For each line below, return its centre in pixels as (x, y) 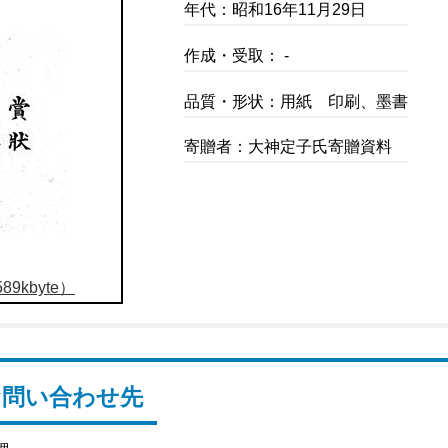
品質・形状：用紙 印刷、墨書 (296, 101)
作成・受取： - (237, 55)
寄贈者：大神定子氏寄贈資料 (288, 147)
